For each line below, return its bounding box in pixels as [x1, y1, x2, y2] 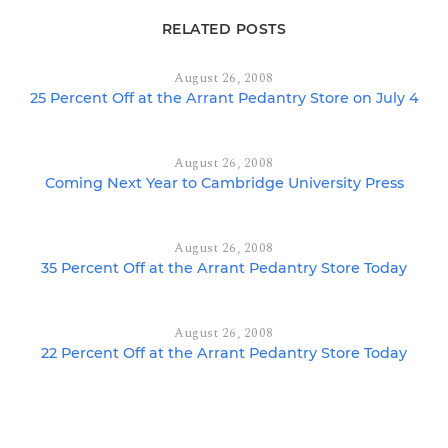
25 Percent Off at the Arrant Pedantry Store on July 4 [29, 88, 419, 107]
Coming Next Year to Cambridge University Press [44, 173, 404, 192]
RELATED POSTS [161, 19, 287, 38]
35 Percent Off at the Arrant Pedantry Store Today [41, 258, 407, 277]
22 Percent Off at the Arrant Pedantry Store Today [41, 343, 407, 362]
